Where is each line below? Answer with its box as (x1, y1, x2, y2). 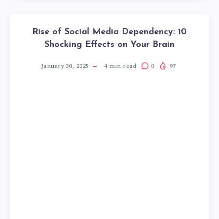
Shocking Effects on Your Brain (44, 40, 175, 49)
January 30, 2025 (41, 62, 89, 70)
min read (107, 62, 136, 70)
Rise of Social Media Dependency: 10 (32, 27, 187, 37)
